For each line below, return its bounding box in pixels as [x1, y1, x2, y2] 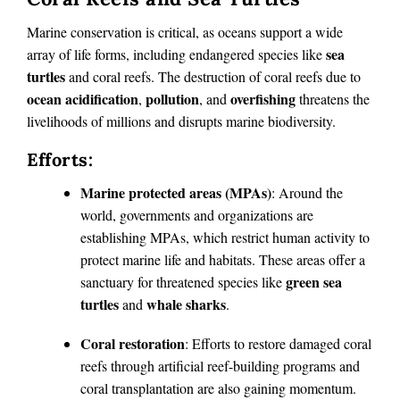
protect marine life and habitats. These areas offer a [80, 249, 365, 269]
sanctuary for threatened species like [80, 271, 286, 291]
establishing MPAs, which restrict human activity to [80, 227, 370, 246]
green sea [286, 271, 342, 292]
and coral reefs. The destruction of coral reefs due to [65, 66, 361, 86]
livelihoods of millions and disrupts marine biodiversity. [27, 111, 336, 130]
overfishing [230, 87, 296, 109]
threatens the [296, 88, 370, 108]
